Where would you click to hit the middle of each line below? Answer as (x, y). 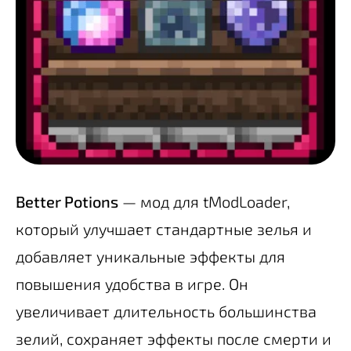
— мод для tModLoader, (204, 201)
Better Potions (67, 201)
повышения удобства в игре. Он (132, 283)
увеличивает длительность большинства (166, 311)
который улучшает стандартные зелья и (164, 228)
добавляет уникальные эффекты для (150, 256)
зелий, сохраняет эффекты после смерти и (174, 338)
